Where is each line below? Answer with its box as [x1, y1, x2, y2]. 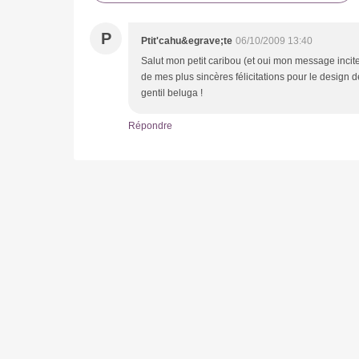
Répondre [128, 119, 172, 131]
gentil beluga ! [141, 87, 203, 99]
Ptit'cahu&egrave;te [141, 34, 232, 46]
